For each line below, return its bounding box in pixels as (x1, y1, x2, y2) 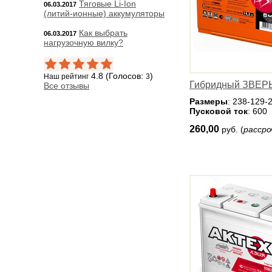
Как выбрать (79, 28, 127, 38)
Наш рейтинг (44, 72, 89, 81)
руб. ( (222, 124, 243, 134)
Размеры (189, 97, 228, 106)
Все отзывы (44, 81, 89, 91)
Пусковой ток (189, 106, 248, 116)
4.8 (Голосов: (89, 71, 146, 81)
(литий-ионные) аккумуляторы (44, 8, 165, 18)
